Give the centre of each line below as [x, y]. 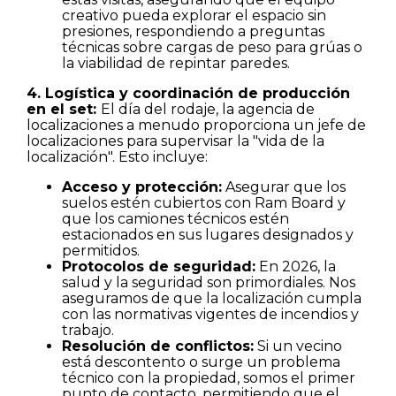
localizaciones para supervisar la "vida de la [175, 141]
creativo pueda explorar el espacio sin [194, 15]
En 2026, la [296, 266]
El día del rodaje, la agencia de [208, 109]
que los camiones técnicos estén [175, 218]
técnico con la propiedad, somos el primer [209, 377]
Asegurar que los [284, 187]
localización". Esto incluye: [117, 156]
